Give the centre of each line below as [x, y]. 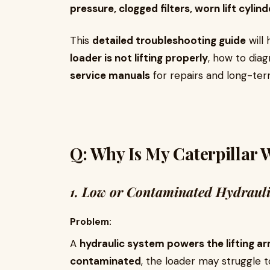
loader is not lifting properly [139, 58]
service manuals [110, 75]
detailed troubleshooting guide [169, 40]
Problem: [91, 222]
